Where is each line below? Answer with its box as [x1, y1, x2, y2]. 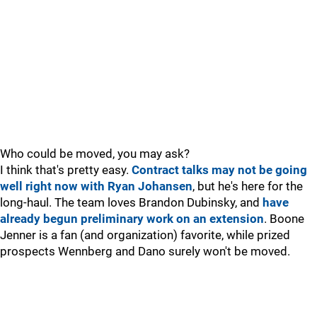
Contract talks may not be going [132, 163, 307, 177]
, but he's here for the [192, 179, 303, 193]
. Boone [264, 212, 304, 226]
